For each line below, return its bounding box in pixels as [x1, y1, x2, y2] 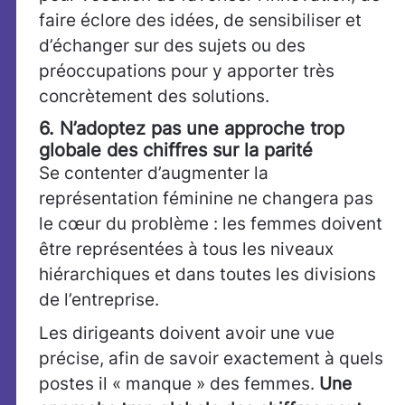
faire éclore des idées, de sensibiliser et [39, 10, 362, 32]
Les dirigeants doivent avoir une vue [39, 323, 334, 344]
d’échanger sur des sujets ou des [39, 35, 306, 57]
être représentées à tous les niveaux [39, 239, 334, 260]
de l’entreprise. [39, 289, 159, 311]
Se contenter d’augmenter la [39, 163, 268, 184]
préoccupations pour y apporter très [39, 61, 334, 82]
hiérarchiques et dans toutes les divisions [39, 264, 376, 286]
